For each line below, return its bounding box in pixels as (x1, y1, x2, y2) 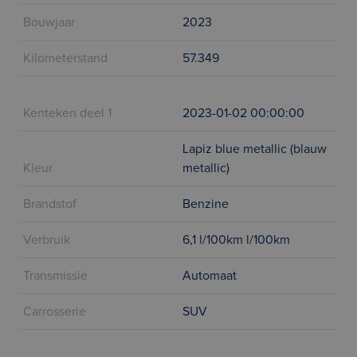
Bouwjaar (23, 16, 75, 29)
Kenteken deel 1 (23, 107, 112, 120)
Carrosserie (23, 305, 86, 318)
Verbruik (23, 233, 70, 246)
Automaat (182, 269, 237, 282)
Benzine (182, 198, 229, 210)
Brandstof (23, 198, 76, 210)
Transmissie (23, 269, 88, 282)
